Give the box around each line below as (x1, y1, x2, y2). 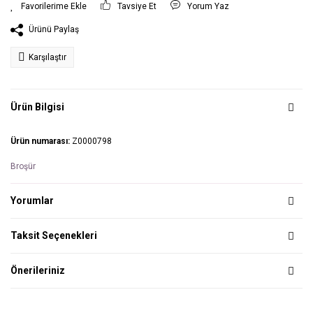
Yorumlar (10, 195, 54, 207)
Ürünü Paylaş (29, 24, 79, 35)
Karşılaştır (29, 52, 66, 63)
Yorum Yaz (187, 1, 230, 12)
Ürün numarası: (10, 136, 72, 147)
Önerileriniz (10, 265, 65, 277)
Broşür (10, 161, 36, 172)
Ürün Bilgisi (10, 101, 64, 112)
